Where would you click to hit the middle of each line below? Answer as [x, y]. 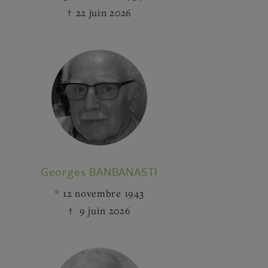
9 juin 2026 [104, 211]
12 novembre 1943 [103, 193]
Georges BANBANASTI [99, 171]
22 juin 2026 [103, 13]
